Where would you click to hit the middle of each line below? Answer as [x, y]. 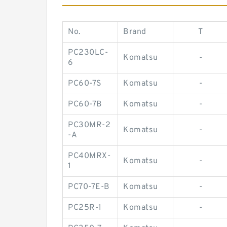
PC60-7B [85, 104]
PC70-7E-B [89, 187]
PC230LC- [88, 53]
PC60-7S [85, 84]
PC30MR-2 [89, 125]
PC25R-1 [85, 208]
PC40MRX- [89, 156]
